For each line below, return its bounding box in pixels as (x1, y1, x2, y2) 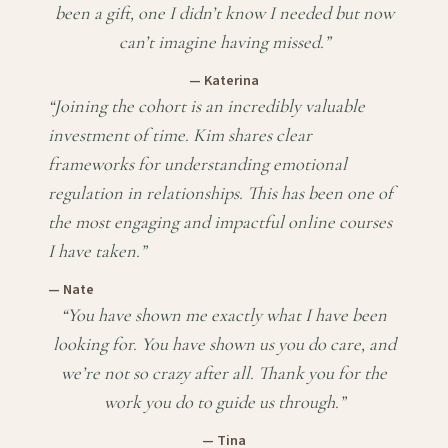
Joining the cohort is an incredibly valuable (54, 95, 365, 118)
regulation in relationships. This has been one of (48, 182, 393, 205)
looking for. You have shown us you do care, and (52, 333, 396, 356)
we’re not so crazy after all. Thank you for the (61, 362, 387, 385)
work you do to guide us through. (103, 391, 339, 414)
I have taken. (48, 240, 140, 263)
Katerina (204, 70, 259, 92)
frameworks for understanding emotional (48, 153, 347, 176)
